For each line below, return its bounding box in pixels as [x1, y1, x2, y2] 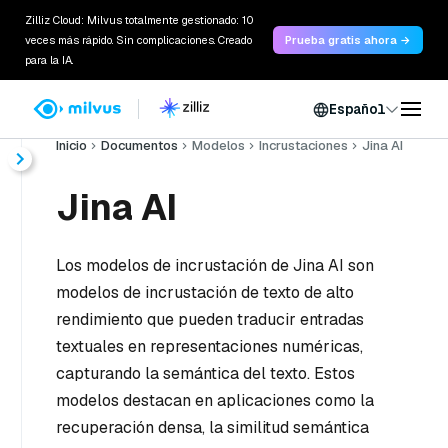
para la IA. [25, 53, 73, 67]
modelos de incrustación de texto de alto [56, 282, 354, 303]
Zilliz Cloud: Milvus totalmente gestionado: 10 [25, 13, 254, 27]
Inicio [56, 137, 87, 154]
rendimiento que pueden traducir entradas [56, 309, 364, 330]
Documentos [101, 137, 178, 154]
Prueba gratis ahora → [285, 33, 411, 47]
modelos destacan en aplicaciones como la [56, 390, 374, 411]
